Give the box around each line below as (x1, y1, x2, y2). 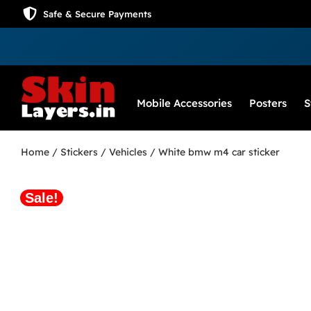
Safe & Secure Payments (42, 8, 151, 19)
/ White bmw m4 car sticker (147, 146, 280, 159)
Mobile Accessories (137, 96, 232, 110)
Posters (249, 96, 287, 110)
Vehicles (109, 146, 147, 159)
